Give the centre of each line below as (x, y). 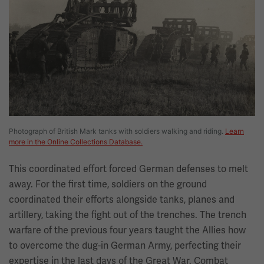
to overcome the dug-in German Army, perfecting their (125, 246)
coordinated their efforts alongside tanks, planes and (122, 200)
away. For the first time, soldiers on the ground (108, 184)
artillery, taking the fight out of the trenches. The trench (128, 215)
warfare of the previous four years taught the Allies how (127, 230)
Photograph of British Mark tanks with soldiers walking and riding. (117, 131)
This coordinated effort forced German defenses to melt (128, 169)
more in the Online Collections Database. (76, 142)
